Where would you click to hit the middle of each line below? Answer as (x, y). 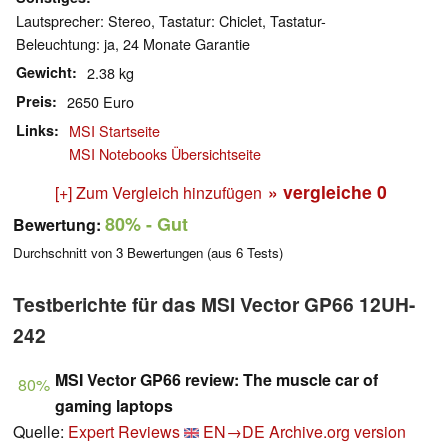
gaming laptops (114, 406)
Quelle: (40, 432)
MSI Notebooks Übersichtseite (165, 154)
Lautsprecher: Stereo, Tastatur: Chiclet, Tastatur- (171, 21)
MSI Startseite (114, 131)
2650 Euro (100, 102)
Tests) (263, 253)
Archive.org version (337, 432)
